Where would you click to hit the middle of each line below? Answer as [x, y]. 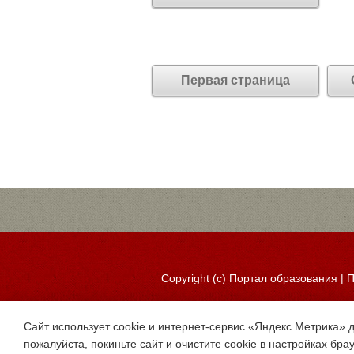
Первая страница [235, 80]
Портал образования [283, 278]
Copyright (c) [195, 278]
